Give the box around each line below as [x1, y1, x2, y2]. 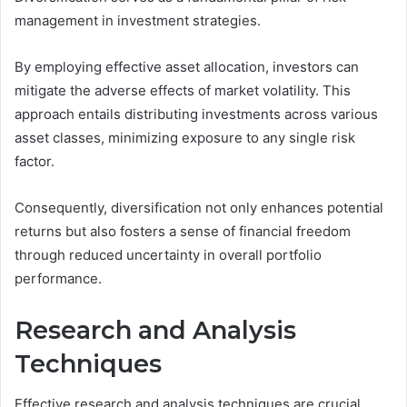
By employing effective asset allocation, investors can [15, 57, 359, 75]
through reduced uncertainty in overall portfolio [15, 245, 322, 263]
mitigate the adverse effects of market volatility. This [15, 81, 351, 99]
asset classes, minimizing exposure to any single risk [15, 128, 355, 146]
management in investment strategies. [15, 11, 261, 29]
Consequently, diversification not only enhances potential [15, 198, 383, 216]
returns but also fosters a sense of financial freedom [15, 222, 351, 240]
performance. [15, 269, 102, 287]
